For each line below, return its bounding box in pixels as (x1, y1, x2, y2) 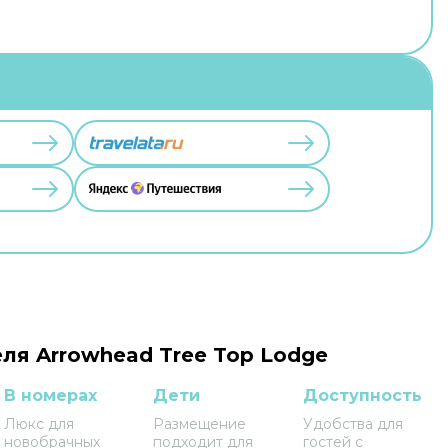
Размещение (153, 415, 247, 433)
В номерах (3, 386, 97, 405)
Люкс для (3, 415, 74, 433)
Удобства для (303, 415, 404, 433)
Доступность (303, 386, 423, 405)
